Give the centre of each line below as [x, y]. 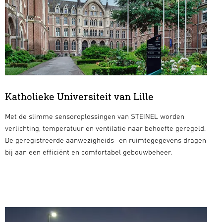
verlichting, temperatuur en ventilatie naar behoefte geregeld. [105, 128]
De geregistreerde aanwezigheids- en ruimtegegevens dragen [105, 140]
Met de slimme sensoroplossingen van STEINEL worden [94, 116]
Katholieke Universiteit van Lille [79, 96]
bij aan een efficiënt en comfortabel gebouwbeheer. [88, 152]
